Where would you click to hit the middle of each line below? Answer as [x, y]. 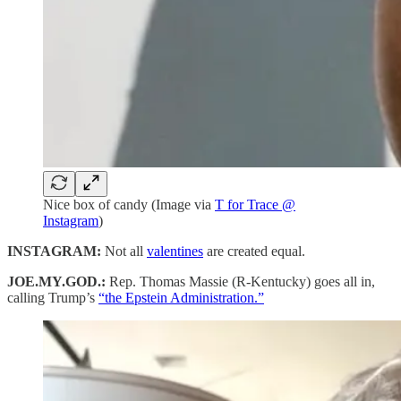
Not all [124, 251]
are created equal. [254, 251]
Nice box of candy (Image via [129, 204]
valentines [175, 251]
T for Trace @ [255, 204]
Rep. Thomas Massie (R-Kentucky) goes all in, [240, 281]
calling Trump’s [53, 297]
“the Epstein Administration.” [181, 297]
